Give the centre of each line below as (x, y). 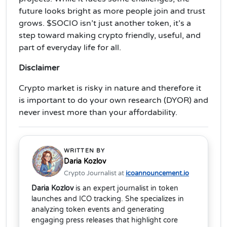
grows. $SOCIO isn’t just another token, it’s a (105, 23)
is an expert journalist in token (126, 188)
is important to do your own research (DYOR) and (113, 100)
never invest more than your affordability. (99, 112)
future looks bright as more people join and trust (112, 11)
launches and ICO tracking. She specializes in (108, 199)
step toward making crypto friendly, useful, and (110, 35)
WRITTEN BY (84, 150)
